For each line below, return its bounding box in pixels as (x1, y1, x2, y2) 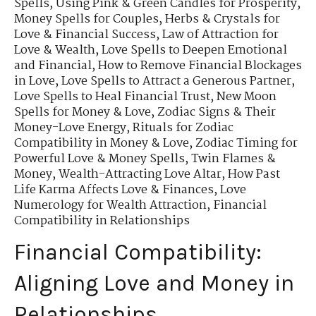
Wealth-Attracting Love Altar (59, 165, 221, 185)
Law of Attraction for (162, 25, 279, 45)
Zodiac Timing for (195, 134, 298, 154)
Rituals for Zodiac (133, 119, 233, 138)
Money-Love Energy (14, 119, 126, 138)
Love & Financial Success (14, 25, 156, 45)
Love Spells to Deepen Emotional (102, 41, 287, 61)
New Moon (217, 87, 276, 107)
